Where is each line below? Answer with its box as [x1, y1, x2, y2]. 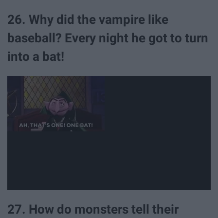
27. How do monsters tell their [7, 202, 179, 217]
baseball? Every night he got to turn [7, 30, 208, 45]
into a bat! [7, 49, 64, 64]
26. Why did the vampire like [7, 12, 168, 27]
